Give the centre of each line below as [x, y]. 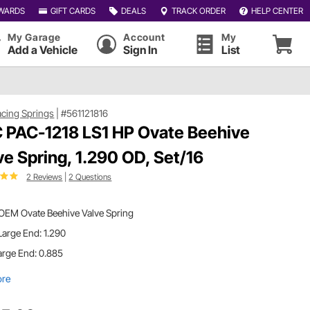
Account [144, 37]
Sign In [140, 50]
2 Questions [90, 176]
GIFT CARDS [73, 10]
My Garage [34, 37]
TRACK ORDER [198, 10]
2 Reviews [45, 176]
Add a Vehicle [43, 50]
